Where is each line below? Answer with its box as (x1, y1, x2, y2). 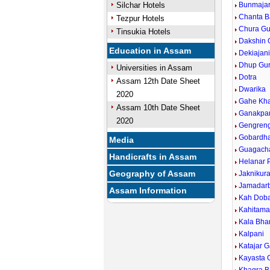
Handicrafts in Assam (109, 152, 197, 162)
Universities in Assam (116, 63, 192, 72)
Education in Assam (109, 46, 192, 55)
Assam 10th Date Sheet (116, 103, 200, 112)
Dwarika (239, 85, 266, 93)
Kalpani (239, 230, 265, 238)
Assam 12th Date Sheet (116, 77, 200, 86)
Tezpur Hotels (116, 14, 165, 23)
